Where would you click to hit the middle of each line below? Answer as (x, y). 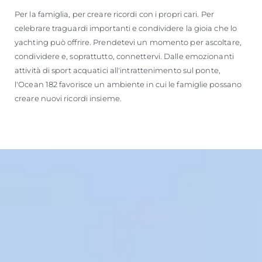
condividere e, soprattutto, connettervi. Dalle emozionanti (124, 56)
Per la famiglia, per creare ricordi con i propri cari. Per (114, 14)
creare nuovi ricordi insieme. (68, 99)
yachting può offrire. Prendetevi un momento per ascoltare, (128, 42)
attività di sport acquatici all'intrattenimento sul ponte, (118, 70)
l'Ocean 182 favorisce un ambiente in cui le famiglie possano (128, 85)
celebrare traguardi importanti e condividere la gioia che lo (126, 28)
